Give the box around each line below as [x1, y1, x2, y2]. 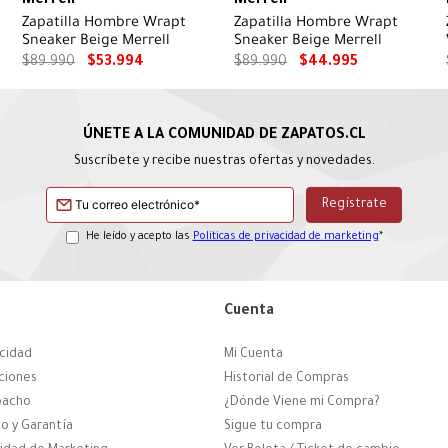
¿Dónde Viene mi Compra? [224, 396, 380, 411]
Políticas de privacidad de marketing [192, 230, 379, 243]
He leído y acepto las [85, 230, 193, 243]
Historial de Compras [224, 372, 349, 387]
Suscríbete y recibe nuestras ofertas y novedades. [73, 154, 375, 169]
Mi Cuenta [224, 348, 283, 363]
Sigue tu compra [224, 420, 322, 435]
